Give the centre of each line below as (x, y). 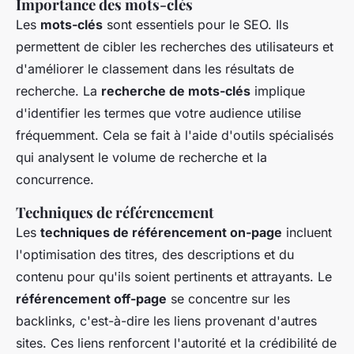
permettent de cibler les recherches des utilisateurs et (175, 47)
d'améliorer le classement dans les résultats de (155, 69)
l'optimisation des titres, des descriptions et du (155, 255)
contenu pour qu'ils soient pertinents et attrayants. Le (174, 277)
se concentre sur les (228, 299)
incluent (307, 233)
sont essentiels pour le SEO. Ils (196, 25)
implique (278, 91)
